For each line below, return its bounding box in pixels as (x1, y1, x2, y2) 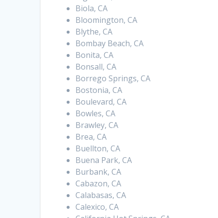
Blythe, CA (75, 26, 113, 37)
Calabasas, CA (75, 190, 127, 201)
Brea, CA (75, 131, 107, 143)
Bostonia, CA (75, 85, 123, 96)
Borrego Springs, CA (75, 73, 151, 84)
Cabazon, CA (75, 178, 122, 189)
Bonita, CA (75, 50, 114, 61)
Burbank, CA (75, 166, 122, 178)
